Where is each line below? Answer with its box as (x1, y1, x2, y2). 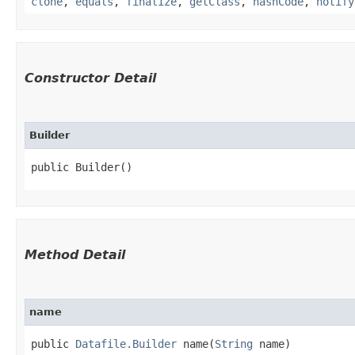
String (215, 337, 253, 350)
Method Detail (25, 246, 125, 262)
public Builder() (31, 160, 132, 174)
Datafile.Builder (75, 337, 177, 350)
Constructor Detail (25, 70, 156, 86)
